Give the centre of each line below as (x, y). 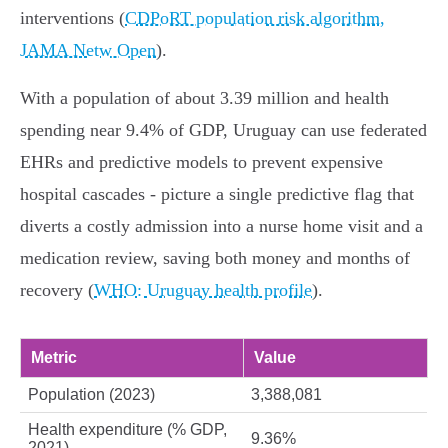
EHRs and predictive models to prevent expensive (201, 162)
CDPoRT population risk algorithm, (255, 18)
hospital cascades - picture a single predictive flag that (217, 194)
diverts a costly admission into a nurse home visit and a (221, 226)
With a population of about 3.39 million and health (204, 98)
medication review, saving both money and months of (215, 258)
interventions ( (72, 18)
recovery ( (57, 290)
